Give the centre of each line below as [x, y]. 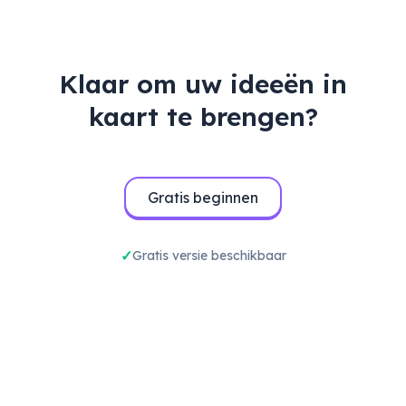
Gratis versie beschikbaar [209, 256]
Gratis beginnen [203, 198]
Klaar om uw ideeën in [203, 84]
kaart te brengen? [203, 117]
